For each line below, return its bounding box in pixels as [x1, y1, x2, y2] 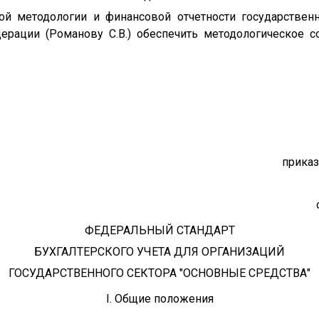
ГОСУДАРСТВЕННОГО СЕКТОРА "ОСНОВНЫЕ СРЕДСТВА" [9, 266, 310, 280]
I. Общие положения [105, 292, 214, 305]
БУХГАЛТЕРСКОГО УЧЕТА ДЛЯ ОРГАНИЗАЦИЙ [34, 245, 285, 258]
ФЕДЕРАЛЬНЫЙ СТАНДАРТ [84, 224, 235, 237]
